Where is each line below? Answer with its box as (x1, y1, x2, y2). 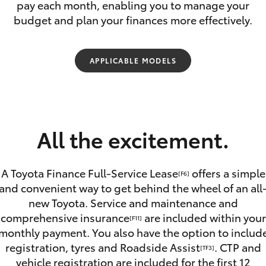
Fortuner (14, 83, 49, 96)
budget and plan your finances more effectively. (14, 12, 252, 27)
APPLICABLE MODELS (89, 55, 177, 65)
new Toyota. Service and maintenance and (28, 195, 238, 210)
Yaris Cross (194, 83, 237, 96)
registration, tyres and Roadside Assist (5, 239, 200, 255)
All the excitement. (37, 123, 229, 154)
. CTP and (214, 239, 261, 255)
